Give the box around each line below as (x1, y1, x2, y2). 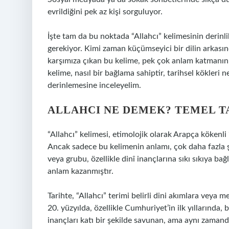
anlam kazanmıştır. (48, 167, 113, 175)
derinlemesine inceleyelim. (48, 81, 141, 89)
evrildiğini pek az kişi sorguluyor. (48, 8, 163, 16)
